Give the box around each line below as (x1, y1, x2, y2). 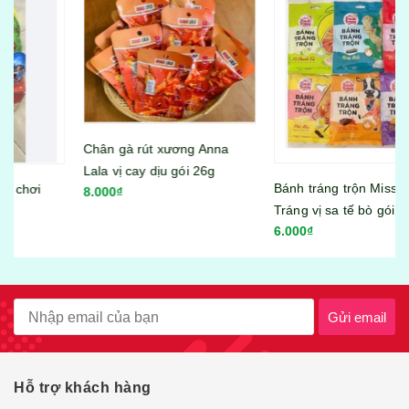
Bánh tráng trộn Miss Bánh (214, 180, 372, 195)
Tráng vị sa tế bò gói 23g (214, 202, 361, 217)
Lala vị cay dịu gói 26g (23, 163, 155, 178)
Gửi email (328, 309, 386, 325)
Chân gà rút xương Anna (23, 141, 169, 156)
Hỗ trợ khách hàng (14, 380, 152, 396)
